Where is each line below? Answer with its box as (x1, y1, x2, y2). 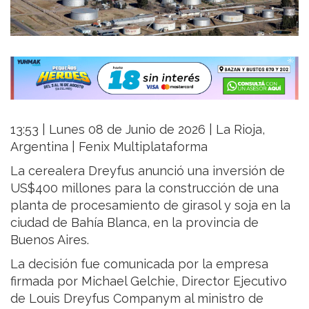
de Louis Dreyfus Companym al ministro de (10, 290, 263, 306)
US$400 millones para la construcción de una (10, 180, 279, 195)
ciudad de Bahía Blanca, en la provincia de (10, 215, 259, 230)
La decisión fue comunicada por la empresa (10, 256, 268, 271)
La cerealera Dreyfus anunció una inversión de (10, 163, 285, 178)
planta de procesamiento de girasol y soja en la (10, 197, 290, 212)
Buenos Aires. (10, 232, 89, 247)
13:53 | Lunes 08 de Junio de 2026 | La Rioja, (10, 121, 265, 137)
